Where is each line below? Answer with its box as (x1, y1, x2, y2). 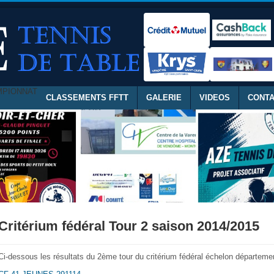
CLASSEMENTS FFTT (46, 93, 128, 102)
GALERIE (146, 93, 182, 102)
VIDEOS (199, 93, 230, 102)
